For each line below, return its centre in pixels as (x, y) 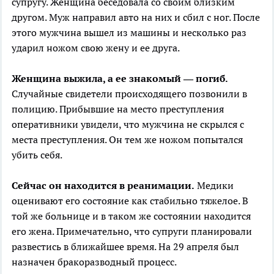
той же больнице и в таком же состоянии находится (131, 216)
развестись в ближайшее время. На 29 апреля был (125, 246)
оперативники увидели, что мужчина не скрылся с (128, 124)
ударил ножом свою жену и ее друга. (96, 47)
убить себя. (37, 154)
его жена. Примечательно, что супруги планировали (132, 231)
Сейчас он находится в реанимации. (103, 185)
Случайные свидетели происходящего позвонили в (129, 93)
